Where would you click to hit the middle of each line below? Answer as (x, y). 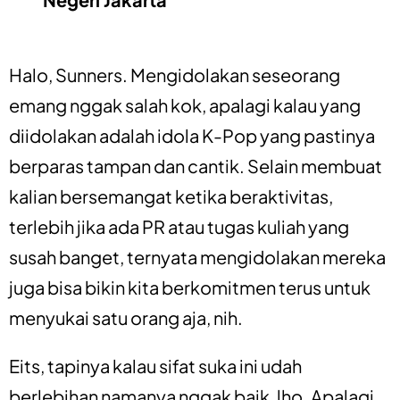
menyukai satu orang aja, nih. (126, 317)
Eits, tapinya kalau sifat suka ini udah (155, 365)
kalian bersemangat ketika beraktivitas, (171, 196)
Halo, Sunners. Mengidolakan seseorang (175, 74)
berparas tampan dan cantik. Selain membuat (196, 165)
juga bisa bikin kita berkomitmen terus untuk (190, 287)
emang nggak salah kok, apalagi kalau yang (185, 104)
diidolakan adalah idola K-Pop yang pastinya (192, 135)
